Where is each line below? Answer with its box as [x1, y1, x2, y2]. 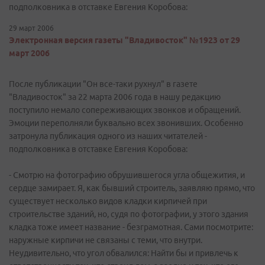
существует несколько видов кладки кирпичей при [9, 196, 207, 206]
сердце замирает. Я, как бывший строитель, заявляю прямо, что [9, 183, 255, 193]
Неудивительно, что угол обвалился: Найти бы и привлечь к [9, 248, 238, 258]
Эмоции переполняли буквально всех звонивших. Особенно [9, 118, 243, 128]
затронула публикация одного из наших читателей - [9, 131, 207, 141]
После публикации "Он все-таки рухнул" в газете [9, 79, 198, 89]
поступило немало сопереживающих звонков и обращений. [9, 105, 241, 115]
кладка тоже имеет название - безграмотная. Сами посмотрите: [9, 222, 253, 232]
